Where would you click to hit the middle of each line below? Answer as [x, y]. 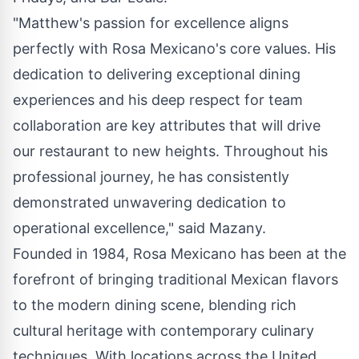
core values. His [281, 48]
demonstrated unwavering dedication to [149, 202]
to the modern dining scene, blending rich [155, 305]
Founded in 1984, [73, 253]
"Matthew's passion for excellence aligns [151, 22]
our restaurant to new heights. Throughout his [170, 151]
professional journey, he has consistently [151, 176]
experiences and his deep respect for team [158, 99]
